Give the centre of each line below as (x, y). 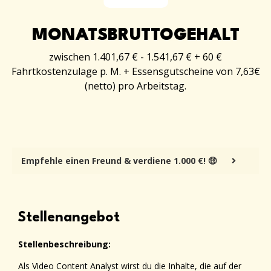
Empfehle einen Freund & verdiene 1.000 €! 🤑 (119, 161)
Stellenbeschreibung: (64, 244)
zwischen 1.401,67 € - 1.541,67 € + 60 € (135, 57)
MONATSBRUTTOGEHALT (135, 36)
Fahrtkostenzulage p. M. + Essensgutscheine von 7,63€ (135, 72)
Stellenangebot (69, 218)
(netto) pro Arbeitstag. (135, 86)
